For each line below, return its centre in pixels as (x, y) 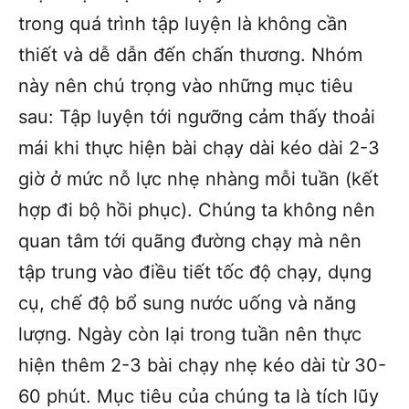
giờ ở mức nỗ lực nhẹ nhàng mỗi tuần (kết (199, 178)
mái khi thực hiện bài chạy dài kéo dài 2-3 (199, 147)
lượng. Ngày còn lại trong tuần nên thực (190, 334)
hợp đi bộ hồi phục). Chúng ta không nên (197, 210)
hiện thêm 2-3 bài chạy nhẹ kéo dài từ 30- (202, 365)
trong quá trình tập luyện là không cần (183, 23)
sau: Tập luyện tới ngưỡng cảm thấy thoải (197, 116)
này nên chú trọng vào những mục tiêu (186, 85)
